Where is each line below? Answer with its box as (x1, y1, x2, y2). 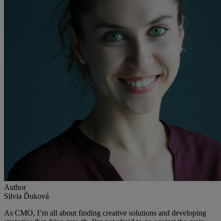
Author (4, 183, 26, 192)
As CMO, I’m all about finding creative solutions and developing (4, 209, 206, 218)
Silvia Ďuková (4, 192, 49, 201)
